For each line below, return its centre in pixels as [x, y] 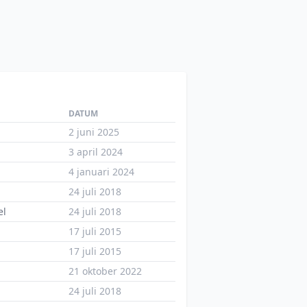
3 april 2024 [96, 152]
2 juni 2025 [94, 132]
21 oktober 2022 [105, 271]
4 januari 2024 [101, 172]
